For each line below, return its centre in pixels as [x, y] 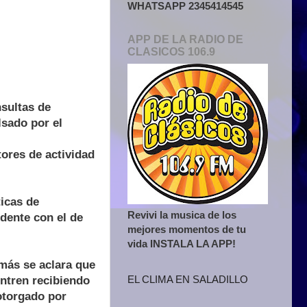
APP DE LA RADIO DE [185, 39]
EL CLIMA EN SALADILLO [188, 280]
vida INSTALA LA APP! [182, 243]
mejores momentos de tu [187, 229]
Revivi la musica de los [182, 214]
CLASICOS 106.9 [171, 51]
